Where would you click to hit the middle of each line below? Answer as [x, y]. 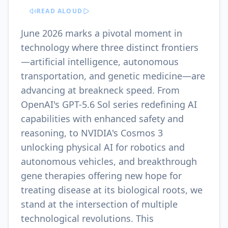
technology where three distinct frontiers [110, 47]
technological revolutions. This [87, 218]
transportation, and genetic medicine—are [113, 76]
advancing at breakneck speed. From [100, 90]
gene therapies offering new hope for [101, 176]
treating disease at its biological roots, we [112, 190]
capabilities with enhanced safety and [102, 119]
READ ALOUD [60, 11]
